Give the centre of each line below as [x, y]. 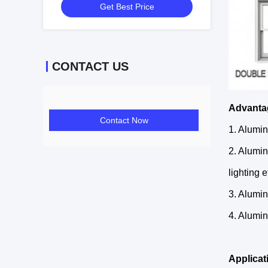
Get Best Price [127, 7]
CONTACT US [90, 66]
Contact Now [124, 120]
